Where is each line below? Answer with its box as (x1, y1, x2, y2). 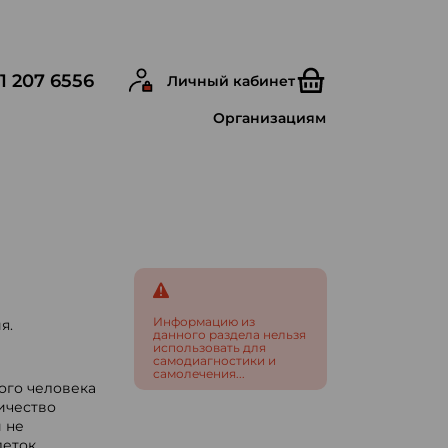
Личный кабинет (166, 72, 295, 90)
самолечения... (152, 366, 245, 381)
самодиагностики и (152, 353, 276, 368)
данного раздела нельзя (152, 327, 306, 342)
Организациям (213, 109, 327, 127)
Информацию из (152, 314, 255, 329)
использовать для (152, 340, 266, 355)
